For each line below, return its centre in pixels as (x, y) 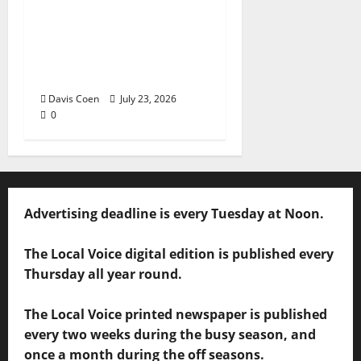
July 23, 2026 (147, 98)
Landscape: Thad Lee (115, 36)
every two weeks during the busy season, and (170, 334)
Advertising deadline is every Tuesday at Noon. (174, 213)
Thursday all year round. (103, 274)
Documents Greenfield (122, 56)
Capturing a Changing (119, 16)
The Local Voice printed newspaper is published (176, 314)
